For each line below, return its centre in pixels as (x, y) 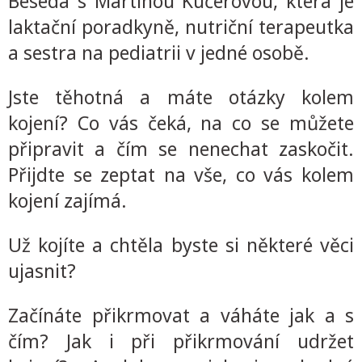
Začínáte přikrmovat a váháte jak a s (181, 315)
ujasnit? (44, 271)
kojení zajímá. (67, 200)
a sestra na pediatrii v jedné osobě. (159, 53)
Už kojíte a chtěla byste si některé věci (181, 245)
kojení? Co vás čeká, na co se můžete (181, 123)
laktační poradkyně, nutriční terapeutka (181, 27)
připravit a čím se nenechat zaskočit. (181, 149)
